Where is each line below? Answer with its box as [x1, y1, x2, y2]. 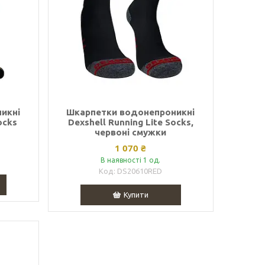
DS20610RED [117, 167, 163, 176]
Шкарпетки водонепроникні [66, 107, 195, 118]
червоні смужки [95, 127, 167, 138]
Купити [123, 190, 148, 199]
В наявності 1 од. [101, 156, 161, 164]
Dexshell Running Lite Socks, [67, 117, 193, 128]
